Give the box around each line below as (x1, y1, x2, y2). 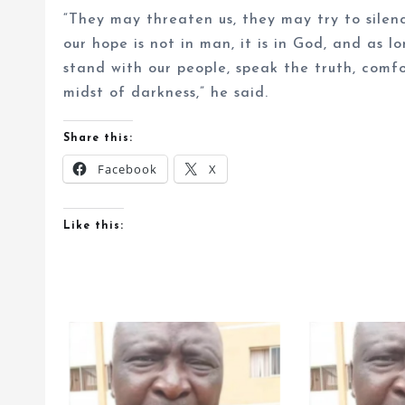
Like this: (63, 221, 124, 231)
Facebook (98, 161, 157, 177)
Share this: (63, 133, 133, 144)
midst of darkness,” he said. (63, 86, 268, 100)
